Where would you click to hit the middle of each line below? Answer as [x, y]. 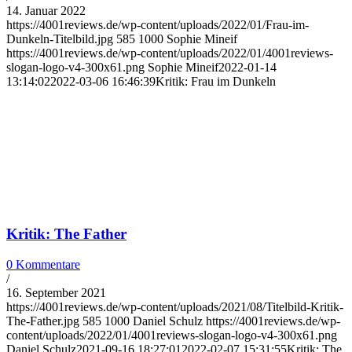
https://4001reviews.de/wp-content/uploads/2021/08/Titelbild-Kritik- [175, 307]
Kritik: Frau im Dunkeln [216, 81]
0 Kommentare [43, 265]
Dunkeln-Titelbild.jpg [60, 38]
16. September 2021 [56, 293]
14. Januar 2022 [46, 10]
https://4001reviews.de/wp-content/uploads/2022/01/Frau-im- [158, 24]
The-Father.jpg [43, 321]
